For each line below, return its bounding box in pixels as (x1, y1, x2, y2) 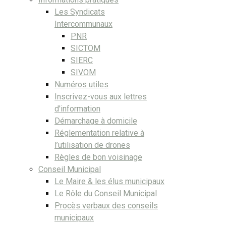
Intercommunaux (54, 19, 112, 29)
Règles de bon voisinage (54, 152, 142, 162)
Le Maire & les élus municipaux (54, 176, 164, 186)
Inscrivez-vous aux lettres (54, 91, 147, 101)
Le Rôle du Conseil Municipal (54, 188, 157, 198)
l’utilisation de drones (54, 140, 130, 150)
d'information (54, 103, 100, 114)
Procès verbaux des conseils (54, 200, 158, 210)
